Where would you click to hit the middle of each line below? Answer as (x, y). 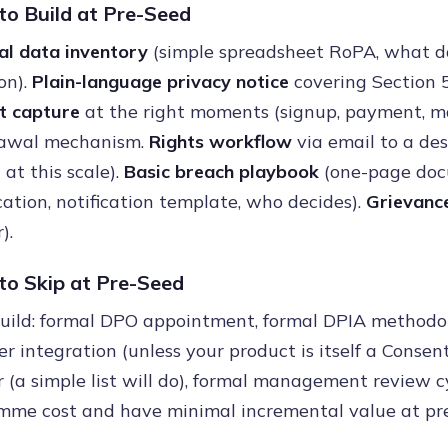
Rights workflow (220, 141)
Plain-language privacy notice (160, 81)
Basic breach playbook (221, 171)
